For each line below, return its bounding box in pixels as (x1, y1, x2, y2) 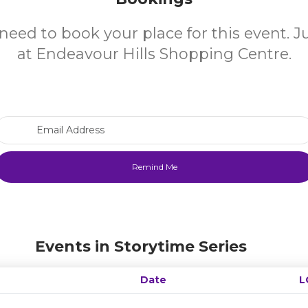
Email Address (153, 116, 221, 129)
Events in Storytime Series (34, 237, 247, 256)
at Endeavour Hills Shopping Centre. (16, 45, 291, 63)
